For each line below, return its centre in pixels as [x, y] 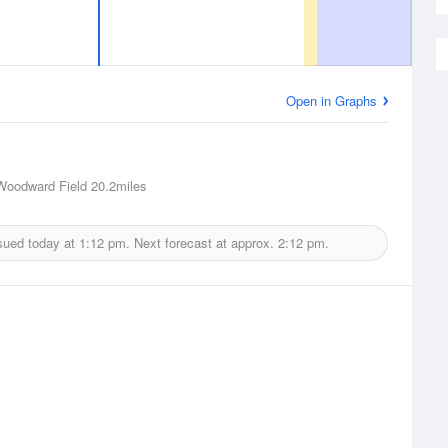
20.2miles [117, 185]
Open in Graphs [331, 100]
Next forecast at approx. [203, 242]
